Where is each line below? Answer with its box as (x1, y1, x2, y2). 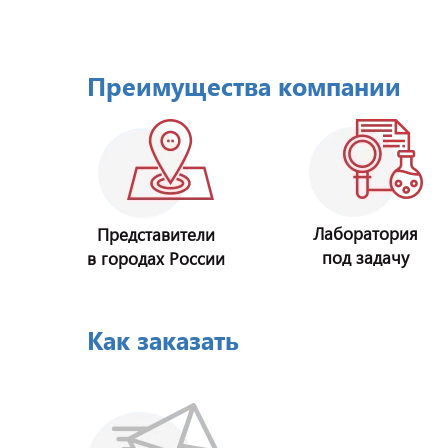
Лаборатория (313, 222, 419, 245)
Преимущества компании (87, 68, 401, 103)
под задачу (322, 246, 410, 269)
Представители (97, 223, 215, 246)
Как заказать (87, 322, 239, 357)
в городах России (87, 247, 225, 270)
